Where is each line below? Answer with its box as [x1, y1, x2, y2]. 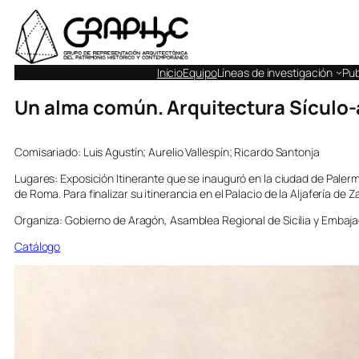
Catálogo [14, 239, 61, 255]
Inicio [156, 64, 184, 80]
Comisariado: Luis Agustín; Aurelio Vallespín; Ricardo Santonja [14, 144, 320, 160]
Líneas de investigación [216, 64, 333, 80]
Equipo [183, 64, 217, 80]
